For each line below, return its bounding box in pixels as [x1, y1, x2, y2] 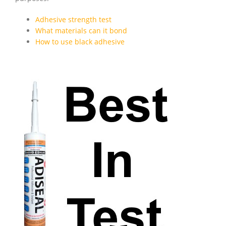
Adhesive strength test [35, 15, 111, 24]
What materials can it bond [35, 26, 127, 35]
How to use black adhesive [35, 37, 125, 46]
